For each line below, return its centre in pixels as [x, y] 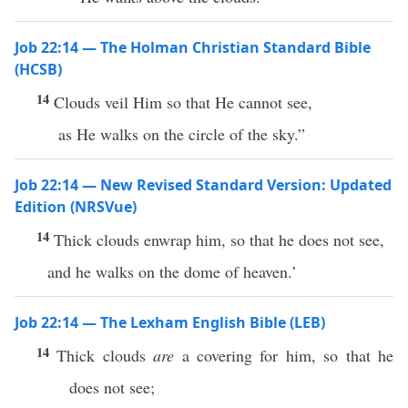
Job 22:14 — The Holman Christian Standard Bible [193, 47]
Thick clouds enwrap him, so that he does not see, [219, 240]
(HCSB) [38, 69]
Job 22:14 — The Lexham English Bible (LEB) [170, 322]
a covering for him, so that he [284, 355]
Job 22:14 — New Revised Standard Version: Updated [203, 185]
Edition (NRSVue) [76, 207]
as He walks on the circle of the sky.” [182, 134]
